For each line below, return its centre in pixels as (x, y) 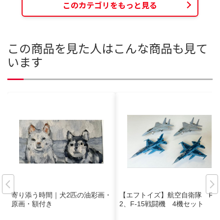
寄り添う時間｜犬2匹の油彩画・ (61, 195)
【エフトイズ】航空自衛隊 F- (167, 195)
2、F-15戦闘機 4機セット (162, 204)
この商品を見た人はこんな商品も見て (108, 48)
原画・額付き (32, 204)
